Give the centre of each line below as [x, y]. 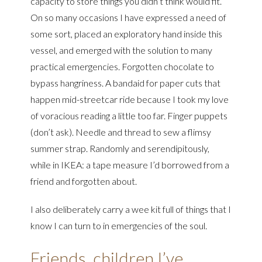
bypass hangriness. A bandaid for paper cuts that [126, 83]
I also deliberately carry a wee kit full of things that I [131, 209]
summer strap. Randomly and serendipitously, [120, 148]
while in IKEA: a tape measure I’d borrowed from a [130, 165]
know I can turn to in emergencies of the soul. [119, 225]
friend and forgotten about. [84, 181]
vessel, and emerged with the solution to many [122, 50]
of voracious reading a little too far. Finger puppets [129, 116]
